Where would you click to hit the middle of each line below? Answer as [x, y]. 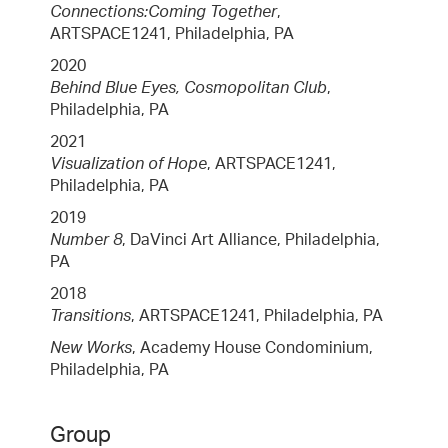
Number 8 [86, 239]
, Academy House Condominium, [252, 347]
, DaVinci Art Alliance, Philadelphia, [251, 239]
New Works [91, 347]
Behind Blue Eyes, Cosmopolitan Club [188, 87]
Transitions [90, 315]
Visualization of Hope [128, 163]
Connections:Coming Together [163, 11]
